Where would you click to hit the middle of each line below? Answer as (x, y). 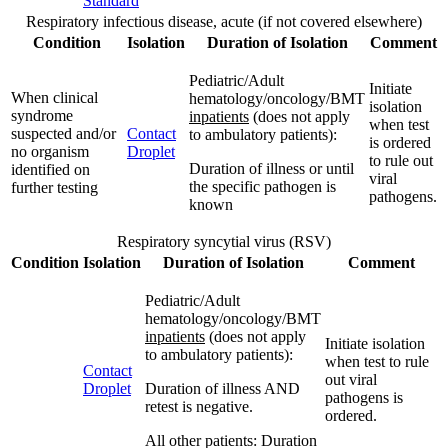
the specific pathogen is (262, 186)
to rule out (401, 160)
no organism (50, 151)
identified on (50, 169)
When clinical (54, 97)
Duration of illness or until (271, 168)
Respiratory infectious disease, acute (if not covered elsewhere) (224, 21)
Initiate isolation (375, 343)
